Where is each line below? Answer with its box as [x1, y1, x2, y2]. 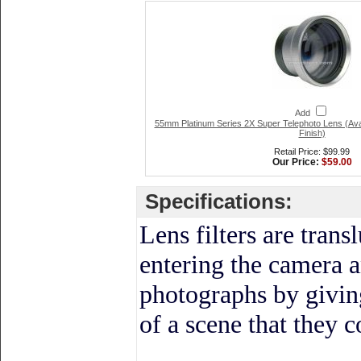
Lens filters [139, 220, 256, 249]
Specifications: [145, 189, 293, 214]
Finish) [298, 128, 326, 138]
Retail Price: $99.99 [274, 147, 350, 156]
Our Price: [272, 156, 322, 168]
